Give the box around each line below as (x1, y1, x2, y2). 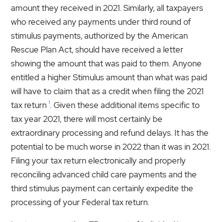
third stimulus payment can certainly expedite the (11, 182, 194, 194)
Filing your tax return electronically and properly (11, 155, 186, 166)
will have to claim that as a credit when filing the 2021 (11, 85, 204, 97)
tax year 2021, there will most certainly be (11, 113, 163, 124)
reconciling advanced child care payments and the (11, 168, 197, 180)
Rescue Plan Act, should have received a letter (11, 44, 184, 55)
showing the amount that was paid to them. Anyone (11, 57, 202, 69)
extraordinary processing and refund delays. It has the (11, 127, 209, 138)
